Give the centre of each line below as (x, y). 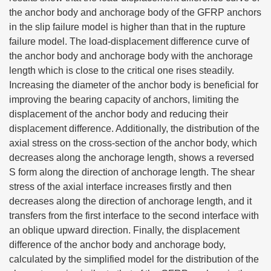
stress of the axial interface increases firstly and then (120, 187)
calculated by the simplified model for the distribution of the (134, 259)
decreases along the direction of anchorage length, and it (130, 201)
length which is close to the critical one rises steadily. (122, 70)
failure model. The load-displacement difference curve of (129, 41)
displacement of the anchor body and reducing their (119, 114)
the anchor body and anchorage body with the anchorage (131, 56)
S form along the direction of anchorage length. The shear (132, 172)
